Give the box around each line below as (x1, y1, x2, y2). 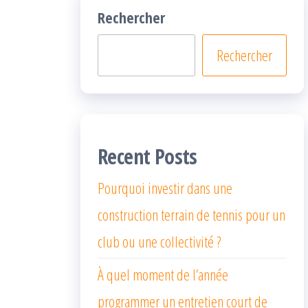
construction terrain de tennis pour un (98, 204, 285, 225)
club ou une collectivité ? (98, 231, 221, 252)
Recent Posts (98, 142, 197, 170)
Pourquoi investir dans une (98, 177, 232, 198)
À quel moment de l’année (98, 264, 228, 285)
